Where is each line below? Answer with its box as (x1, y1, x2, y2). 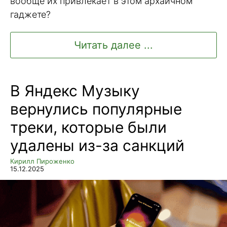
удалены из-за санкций (10, 136, 184, 155)
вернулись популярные (10, 100, 182, 119)
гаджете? (10, 9, 51, 20)
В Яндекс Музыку (10, 82, 140, 100)
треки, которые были (10, 118, 167, 137)
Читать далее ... (74, 39, 153, 52)
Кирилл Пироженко (10, 157, 74, 166)
